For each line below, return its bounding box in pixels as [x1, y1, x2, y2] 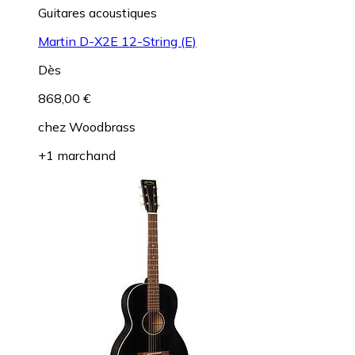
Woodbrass [69, 119, 136, 136]
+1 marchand [38, 147, 116, 164]
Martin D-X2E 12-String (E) [38, 33, 197, 50]
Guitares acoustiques [38, 5, 157, 21]
